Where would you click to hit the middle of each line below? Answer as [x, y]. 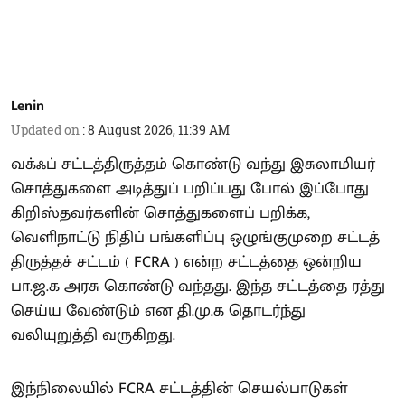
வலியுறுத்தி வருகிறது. [93, 335]
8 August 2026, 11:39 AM [159, 129]
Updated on [47, 129]
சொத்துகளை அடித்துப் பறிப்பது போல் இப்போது [190, 188]
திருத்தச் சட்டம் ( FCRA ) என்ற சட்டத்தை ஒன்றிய [186, 262]
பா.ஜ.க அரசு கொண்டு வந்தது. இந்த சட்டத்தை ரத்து [198, 286]
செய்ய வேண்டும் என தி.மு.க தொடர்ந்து [158, 311]
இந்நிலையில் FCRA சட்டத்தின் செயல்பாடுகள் [179, 388]
